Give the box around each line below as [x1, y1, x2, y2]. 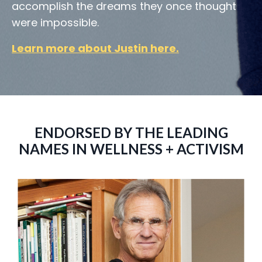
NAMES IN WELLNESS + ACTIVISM [18, 140, 244, 158]
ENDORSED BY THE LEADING [34, 124, 228, 142]
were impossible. [12, 15, 99, 30]
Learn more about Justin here [12, 41, 176, 56]
